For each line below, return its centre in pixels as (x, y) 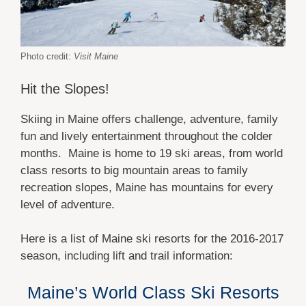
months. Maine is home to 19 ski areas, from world (152, 153)
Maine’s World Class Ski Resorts (153, 292)
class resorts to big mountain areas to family (134, 170)
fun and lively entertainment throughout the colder (147, 136)
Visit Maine (96, 57)
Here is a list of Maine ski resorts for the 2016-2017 (152, 239)
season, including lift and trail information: (127, 256)
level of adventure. (68, 204)
